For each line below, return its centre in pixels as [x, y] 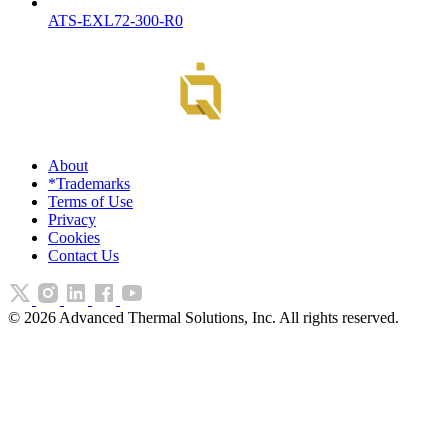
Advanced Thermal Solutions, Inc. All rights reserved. [227, 317]
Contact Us [83, 255]
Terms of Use [90, 201]
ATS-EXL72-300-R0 [115, 20]
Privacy [72, 219]
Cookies [74, 237]
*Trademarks [89, 183]
